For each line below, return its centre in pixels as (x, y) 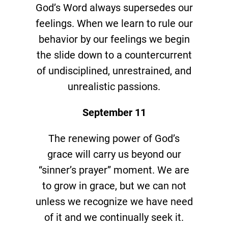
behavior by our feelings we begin (114, 39)
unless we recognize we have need (114, 201)
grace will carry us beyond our (114, 154)
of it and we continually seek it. (114, 217)
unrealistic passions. (114, 86)
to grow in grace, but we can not (114, 186)
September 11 (114, 112)
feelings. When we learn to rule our (114, 23)
